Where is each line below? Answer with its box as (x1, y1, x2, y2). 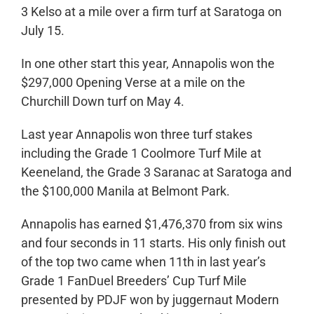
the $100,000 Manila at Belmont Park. (20, 184, 230, 199)
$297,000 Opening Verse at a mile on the (20, 75, 245, 90)
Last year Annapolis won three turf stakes (20, 127, 252, 142)
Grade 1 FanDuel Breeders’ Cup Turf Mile (20, 273, 247, 289)
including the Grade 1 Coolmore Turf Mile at (20, 146, 261, 161)
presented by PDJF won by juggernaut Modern (20, 292, 279, 308)
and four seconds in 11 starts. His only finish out (20, 235, 286, 251)
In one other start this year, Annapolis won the (20, 56, 275, 71)
